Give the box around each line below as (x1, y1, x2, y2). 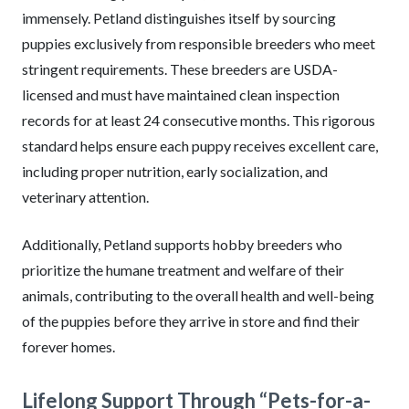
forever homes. (22, 337, 115, 355)
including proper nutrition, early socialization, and (22, 162, 328, 180)
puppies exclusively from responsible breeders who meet (22, 34, 375, 52)
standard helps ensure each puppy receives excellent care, (22, 136, 378, 154)
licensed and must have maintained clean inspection (22, 85, 340, 103)
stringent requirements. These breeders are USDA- (22, 59, 338, 78)
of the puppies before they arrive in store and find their (22, 311, 360, 330)
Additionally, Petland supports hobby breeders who (22, 235, 342, 253)
